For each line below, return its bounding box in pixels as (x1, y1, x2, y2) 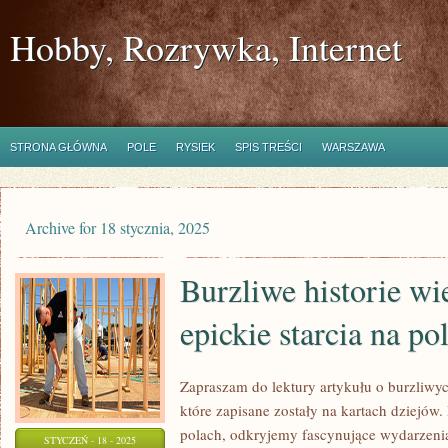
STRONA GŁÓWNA (10, 141, 107, 153)
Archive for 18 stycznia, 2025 (25, 217, 210, 238)
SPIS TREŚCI (235, 141, 302, 153)
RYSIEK (176, 141, 215, 153)
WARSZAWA (322, 141, 385, 153)
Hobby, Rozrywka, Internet (10, 23, 402, 71)
